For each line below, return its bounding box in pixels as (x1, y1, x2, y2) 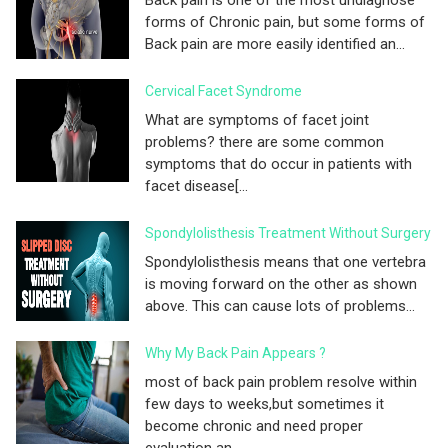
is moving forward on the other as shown (145, 274, 417, 293)
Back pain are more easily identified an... (145, 34, 405, 53)
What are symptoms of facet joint (145, 110, 369, 129)
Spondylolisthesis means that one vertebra (145, 252, 426, 271)
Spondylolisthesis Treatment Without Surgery (145, 224, 431, 241)
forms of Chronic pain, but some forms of (145, 12, 425, 31)
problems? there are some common (145, 132, 384, 151)
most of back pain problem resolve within (145, 372, 417, 391)
